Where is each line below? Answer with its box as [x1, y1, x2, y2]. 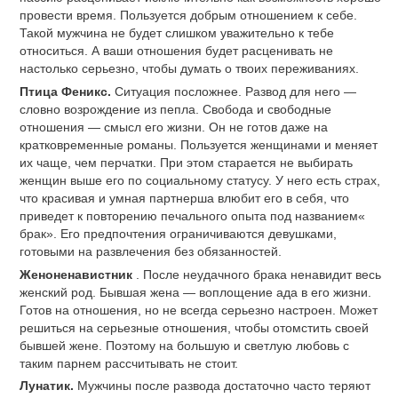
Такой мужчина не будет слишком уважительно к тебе [20, 26, 334, 40]
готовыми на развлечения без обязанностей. [20, 243, 282, 259]
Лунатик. [20, 378, 77, 394]
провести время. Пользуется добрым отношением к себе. [20, 8, 357, 22]
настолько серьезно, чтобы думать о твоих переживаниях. [20, 61, 359, 76]
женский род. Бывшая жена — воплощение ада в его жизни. [20, 284, 371, 299]
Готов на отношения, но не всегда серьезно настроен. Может [20, 302, 378, 317]
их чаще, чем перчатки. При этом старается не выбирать [20, 155, 353, 170]
